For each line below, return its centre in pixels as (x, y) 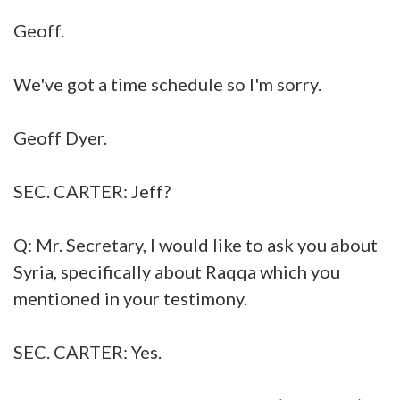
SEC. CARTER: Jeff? (92, 191)
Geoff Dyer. (60, 137)
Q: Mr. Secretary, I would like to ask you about (196, 244)
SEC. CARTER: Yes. (87, 351)
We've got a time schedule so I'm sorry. (167, 83)
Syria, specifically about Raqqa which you (177, 271)
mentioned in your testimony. (130, 298)
